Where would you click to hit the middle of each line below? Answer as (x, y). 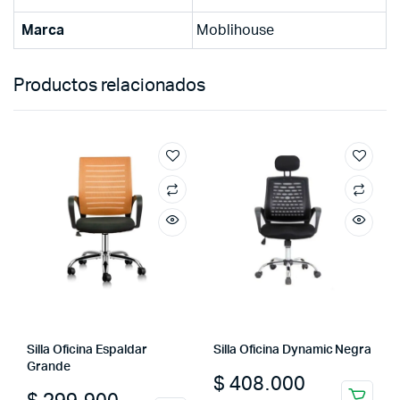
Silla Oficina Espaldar (87, 350)
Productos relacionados (109, 85)
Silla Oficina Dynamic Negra (293, 350)
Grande (49, 367)
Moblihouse (235, 30)
